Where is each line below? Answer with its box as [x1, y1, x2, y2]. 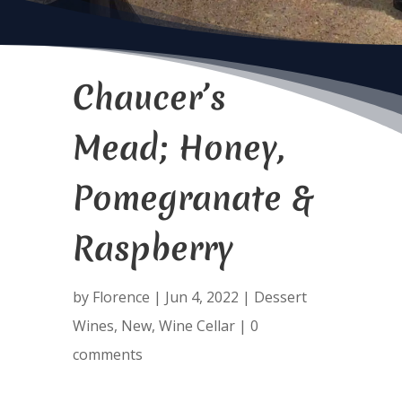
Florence [92, 287, 150, 307]
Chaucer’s [72, 74, 226, 120]
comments [72, 345, 143, 364]
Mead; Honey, [72, 125, 284, 170]
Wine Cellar [158, 316, 235, 336]
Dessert [253, 287, 307, 307]
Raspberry [72, 225, 233, 271]
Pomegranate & [72, 175, 312, 221]
